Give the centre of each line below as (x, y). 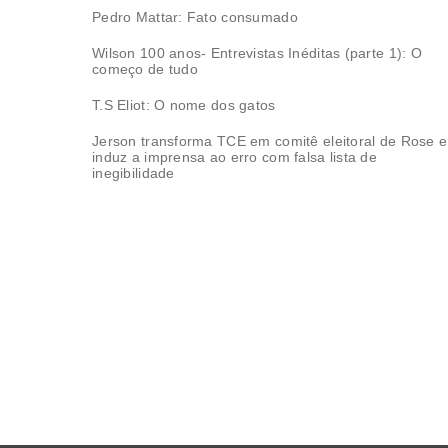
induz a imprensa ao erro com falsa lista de (235, 156)
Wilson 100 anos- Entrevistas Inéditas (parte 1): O (257, 52)
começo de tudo (145, 68)
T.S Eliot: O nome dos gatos (184, 104)
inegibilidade (133, 172)
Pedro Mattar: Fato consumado (195, 16)
